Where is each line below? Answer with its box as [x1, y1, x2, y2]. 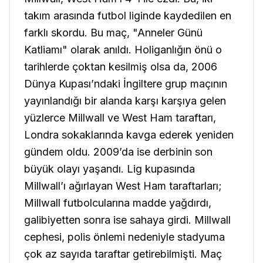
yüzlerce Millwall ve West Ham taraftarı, [24, 111, 216, 124]
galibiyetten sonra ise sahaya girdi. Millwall [24, 213, 231, 226]
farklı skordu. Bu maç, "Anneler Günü [24, 26, 203, 39]
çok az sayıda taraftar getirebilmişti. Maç [24, 247, 222, 260]
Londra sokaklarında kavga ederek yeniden [24, 128, 234, 141]
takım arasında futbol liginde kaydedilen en [24, 9, 231, 22]
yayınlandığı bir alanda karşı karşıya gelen [24, 94, 226, 107]
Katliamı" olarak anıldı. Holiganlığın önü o [24, 43, 222, 56]
